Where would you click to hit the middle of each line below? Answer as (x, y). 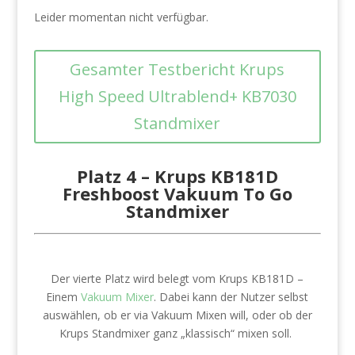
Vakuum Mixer (118, 297)
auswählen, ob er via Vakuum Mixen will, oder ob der (177, 315)
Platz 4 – (115, 176)
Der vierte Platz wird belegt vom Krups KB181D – (177, 279)
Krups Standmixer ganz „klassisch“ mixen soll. (177, 333)
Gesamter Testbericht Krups (177, 69)
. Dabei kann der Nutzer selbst (231, 297)
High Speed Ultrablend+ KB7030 (177, 96)
